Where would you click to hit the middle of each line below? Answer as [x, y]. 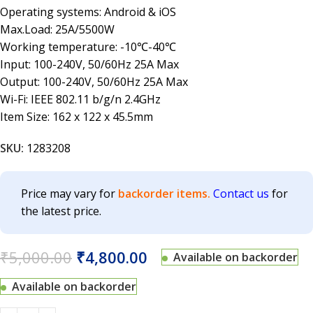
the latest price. [61, 211]
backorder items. [164, 194]
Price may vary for [70, 194]
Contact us [241, 194]
